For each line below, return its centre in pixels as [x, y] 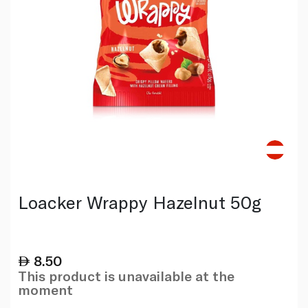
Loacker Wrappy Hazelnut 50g [139, 201]
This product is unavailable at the [126, 275]
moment [45, 289]
